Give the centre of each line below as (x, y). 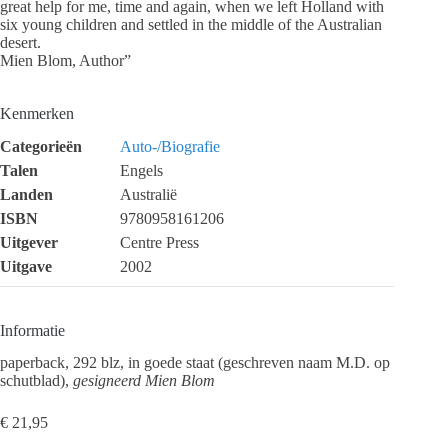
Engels (141, 170)
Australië (148, 194)
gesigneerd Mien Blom (144, 381)
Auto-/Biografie (170, 146)
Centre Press (159, 242)
